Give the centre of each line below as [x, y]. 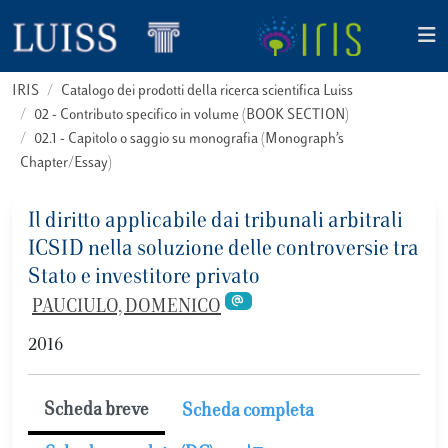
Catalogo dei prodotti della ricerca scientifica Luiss [207, 91]
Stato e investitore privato [144, 278]
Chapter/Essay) [66, 163]
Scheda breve [96, 410]
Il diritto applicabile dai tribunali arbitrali [215, 222]
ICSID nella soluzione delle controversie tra [223, 250]
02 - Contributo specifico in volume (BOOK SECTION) [191, 115]
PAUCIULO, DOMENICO [126, 308]
